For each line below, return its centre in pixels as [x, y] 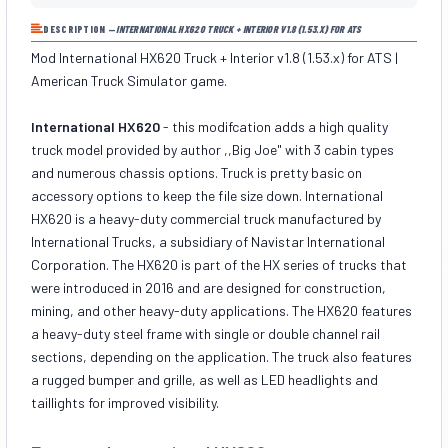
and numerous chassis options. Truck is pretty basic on [196, 172]
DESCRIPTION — [80, 28]
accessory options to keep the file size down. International [207, 195]
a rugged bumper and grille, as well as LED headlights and [204, 379]
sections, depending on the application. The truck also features [221, 356]
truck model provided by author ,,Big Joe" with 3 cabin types [212, 149]
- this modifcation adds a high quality [275, 126]
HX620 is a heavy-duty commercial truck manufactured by [206, 218]
